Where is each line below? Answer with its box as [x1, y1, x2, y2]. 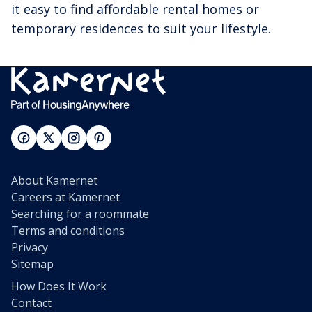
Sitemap [11, 256, 54, 272]
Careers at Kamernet [11, 189, 120, 205]
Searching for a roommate [11, 206, 149, 222]
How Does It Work [11, 279, 107, 295]
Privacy [11, 240, 48, 256]
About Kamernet [11, 173, 97, 189]
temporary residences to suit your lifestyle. [11, 20, 271, 38]
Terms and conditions [11, 223, 125, 239]
